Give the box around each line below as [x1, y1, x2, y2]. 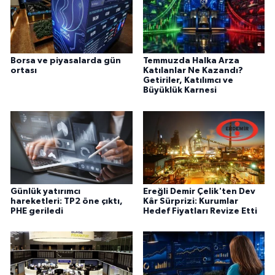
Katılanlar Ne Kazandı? [142, 66, 243, 76]
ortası [10, 66, 37, 76]
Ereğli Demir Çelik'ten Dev [142, 187, 255, 196]
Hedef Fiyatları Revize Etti [142, 206, 257, 215]
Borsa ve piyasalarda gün [10, 56, 121, 66]
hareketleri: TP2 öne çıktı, [10, 196, 123, 206]
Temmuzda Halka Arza [142, 56, 239, 66]
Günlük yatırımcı [10, 187, 80, 196]
